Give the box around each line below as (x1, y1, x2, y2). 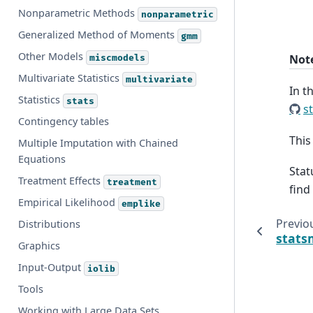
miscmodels (89, 52, 146, 64)
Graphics (18, 239, 61, 253)
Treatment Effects (18, 174, 104, 188)
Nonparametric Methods (18, 6, 138, 20)
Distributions (18, 217, 81, 231)
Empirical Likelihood (18, 196, 119, 210)
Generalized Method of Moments (18, 28, 178, 42)
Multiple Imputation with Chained (18, 136, 179, 150)
